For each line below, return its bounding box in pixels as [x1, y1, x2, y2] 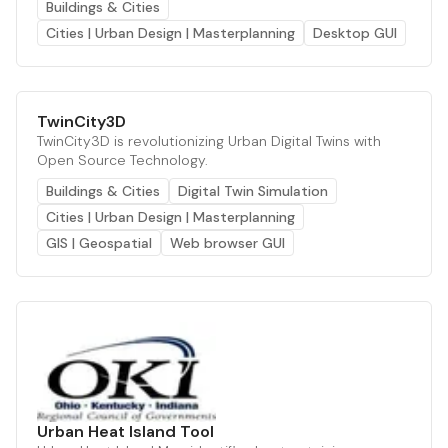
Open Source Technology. [37, 150, 208, 169]
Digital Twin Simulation [178, 181, 328, 200]
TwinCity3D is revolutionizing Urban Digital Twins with [37, 131, 381, 150]
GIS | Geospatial [46, 233, 152, 252]
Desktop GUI [313, 23, 397, 42]
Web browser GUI [170, 233, 285, 252]
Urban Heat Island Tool [37, 420, 214, 442]
